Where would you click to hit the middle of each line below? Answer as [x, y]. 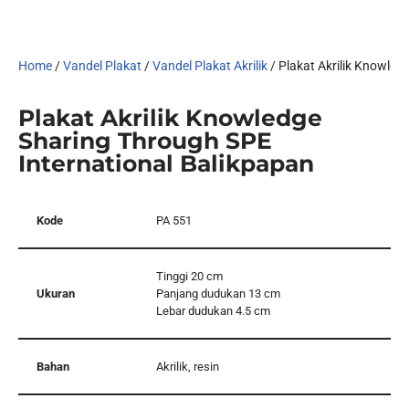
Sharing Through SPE [145, 141]
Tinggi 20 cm [189, 277]
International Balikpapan [166, 164]
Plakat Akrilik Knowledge [170, 118]
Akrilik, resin [188, 367]
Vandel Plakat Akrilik [210, 66]
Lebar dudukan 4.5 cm [213, 311]
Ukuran [56, 294]
